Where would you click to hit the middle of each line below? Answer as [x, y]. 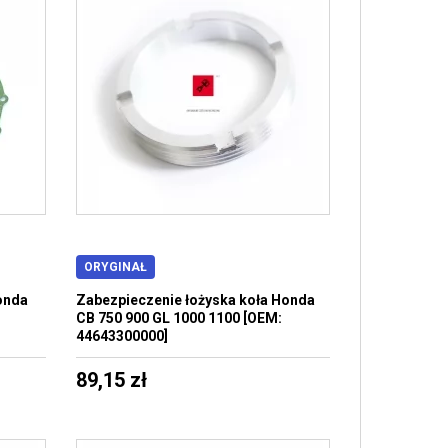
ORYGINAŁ [115, 267]
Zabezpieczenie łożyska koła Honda [195, 300]
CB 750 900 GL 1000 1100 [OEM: [178, 318]
